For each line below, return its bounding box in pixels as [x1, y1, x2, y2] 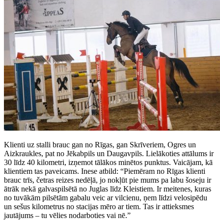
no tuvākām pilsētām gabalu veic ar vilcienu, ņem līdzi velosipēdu [4, 193, 207, 202]
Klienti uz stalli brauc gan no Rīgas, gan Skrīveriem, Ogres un [4, 140, 196, 149]
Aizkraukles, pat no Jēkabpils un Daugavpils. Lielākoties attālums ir [4, 149, 214, 158]
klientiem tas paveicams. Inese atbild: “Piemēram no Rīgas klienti [4, 166, 205, 175]
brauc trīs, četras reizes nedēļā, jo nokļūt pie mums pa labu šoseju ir [4, 175, 211, 184]
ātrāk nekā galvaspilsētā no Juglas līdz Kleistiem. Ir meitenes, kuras [4, 184, 211, 193]
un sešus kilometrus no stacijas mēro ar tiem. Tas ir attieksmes [4, 202, 194, 211]
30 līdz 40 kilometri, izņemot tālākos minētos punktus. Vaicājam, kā [4, 158, 213, 166]
